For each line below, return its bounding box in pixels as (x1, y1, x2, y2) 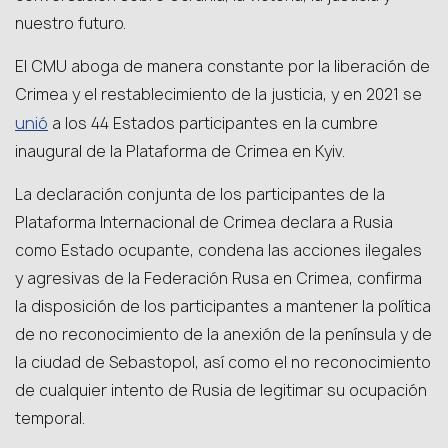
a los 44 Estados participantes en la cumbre (48, 113, 378, 134)
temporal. (15, 408, 85, 429)
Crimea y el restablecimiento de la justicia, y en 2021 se (15, 84, 422, 105)
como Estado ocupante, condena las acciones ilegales (15, 240, 422, 261)
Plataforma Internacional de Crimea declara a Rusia (15, 212, 393, 233)
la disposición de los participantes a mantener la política (15, 296, 431, 317)
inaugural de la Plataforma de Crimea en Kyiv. (15, 141, 345, 162)
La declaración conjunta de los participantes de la (15, 184, 385, 205)
